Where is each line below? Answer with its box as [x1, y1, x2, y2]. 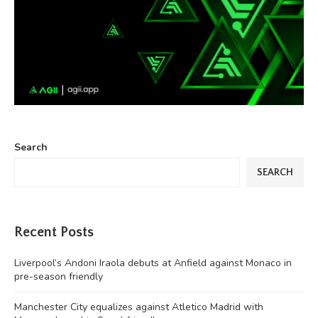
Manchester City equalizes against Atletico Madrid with [14, 300, 263, 314]
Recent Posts [14, 224, 94, 240]
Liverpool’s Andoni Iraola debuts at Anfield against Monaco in [14, 256, 292, 270]
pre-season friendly [14, 269, 103, 283]
